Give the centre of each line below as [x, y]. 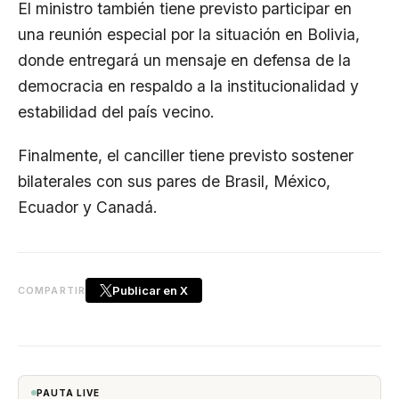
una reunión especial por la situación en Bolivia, [189, 34]
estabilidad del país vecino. [116, 112]
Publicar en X [150, 290]
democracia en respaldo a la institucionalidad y [188, 86]
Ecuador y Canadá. [90, 207]
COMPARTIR [52, 290]
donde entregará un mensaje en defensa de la [184, 60]
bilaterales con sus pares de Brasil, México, [174, 181]
